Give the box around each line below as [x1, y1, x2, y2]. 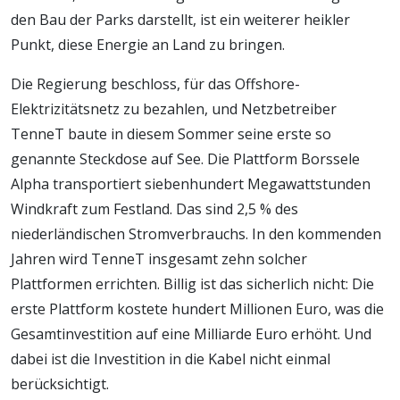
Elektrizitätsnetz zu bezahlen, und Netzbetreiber [11, 98, 337, 119]
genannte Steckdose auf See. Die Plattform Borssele [11, 148, 360, 169]
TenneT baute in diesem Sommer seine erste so [11, 123, 331, 144]
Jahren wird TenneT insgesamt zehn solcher [11, 248, 307, 269]
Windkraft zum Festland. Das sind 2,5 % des [11, 198, 298, 219]
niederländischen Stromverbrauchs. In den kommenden [11, 223, 381, 244]
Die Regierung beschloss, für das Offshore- [11, 73, 300, 94]
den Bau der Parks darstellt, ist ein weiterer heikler [11, 9, 350, 29]
